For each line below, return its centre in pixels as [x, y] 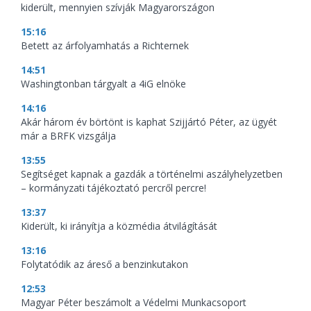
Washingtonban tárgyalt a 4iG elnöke [103, 84]
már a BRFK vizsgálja [68, 136]
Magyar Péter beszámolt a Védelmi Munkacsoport [134, 303]
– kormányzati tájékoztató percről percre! [114, 188]
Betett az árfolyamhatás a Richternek [105, 46]
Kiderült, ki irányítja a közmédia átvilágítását [119, 226]
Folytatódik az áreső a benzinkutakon [104, 264]
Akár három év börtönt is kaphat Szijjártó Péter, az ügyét [149, 122]
